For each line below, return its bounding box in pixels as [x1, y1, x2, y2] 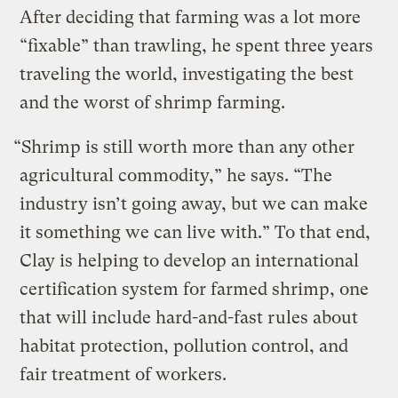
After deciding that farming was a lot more [20, 6, 362, 28]
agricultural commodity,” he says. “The [20, 164, 333, 186]
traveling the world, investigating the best [20, 63, 354, 84]
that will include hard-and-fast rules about [20, 306, 359, 328]
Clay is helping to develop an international [20, 250, 360, 271]
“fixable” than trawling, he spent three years [20, 35, 374, 56]
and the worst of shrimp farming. [20, 92, 286, 113]
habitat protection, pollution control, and [20, 335, 349, 356]
